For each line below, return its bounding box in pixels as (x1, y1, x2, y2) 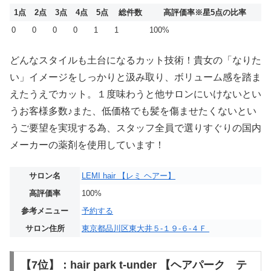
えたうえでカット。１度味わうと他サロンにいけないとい (10, 89, 261, 100)
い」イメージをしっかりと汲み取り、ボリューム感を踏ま (10, 72, 261, 83)
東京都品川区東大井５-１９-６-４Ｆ (82, 224, 209, 233)
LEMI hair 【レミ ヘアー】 (82, 171, 175, 181)
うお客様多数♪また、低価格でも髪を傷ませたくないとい (10, 106, 256, 117)
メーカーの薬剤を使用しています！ (10, 140, 165, 151)
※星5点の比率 (194, 7, 246, 17)
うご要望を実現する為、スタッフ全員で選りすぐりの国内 (10, 123, 261, 134)
